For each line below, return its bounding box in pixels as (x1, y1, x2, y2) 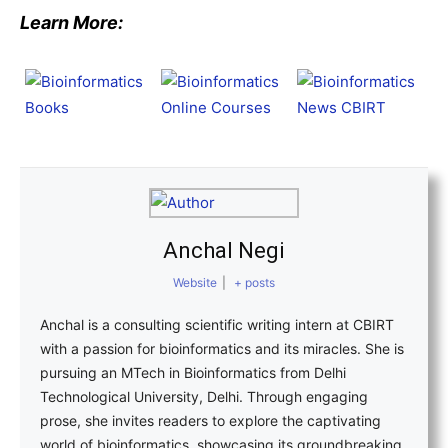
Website (172, 275, 217, 290)
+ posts (234, 275, 276, 290)
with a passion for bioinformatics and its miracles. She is (40, 340, 404, 357)
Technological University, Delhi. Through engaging (40, 388, 368, 405)
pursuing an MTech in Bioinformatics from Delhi (40, 364, 346, 381)
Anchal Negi (163, 238, 285, 263)
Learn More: (20, 12, 123, 33)
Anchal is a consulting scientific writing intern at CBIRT (40, 316, 394, 333)
